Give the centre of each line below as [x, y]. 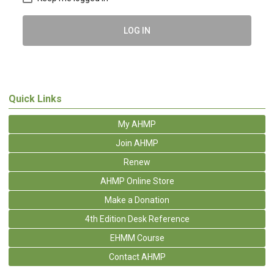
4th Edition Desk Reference [137, 219]
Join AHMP [137, 143]
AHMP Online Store [137, 181]
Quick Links [35, 99]
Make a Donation [137, 200]
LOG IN [137, 30]
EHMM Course [137, 238]
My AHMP [137, 124]
